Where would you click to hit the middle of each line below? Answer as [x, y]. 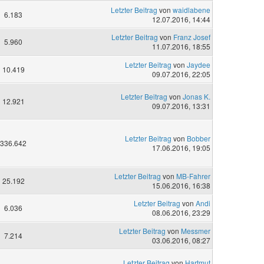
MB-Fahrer [193, 176]
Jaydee [198, 64]
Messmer [195, 230]
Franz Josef [192, 37]
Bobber [198, 138]
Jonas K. [196, 96]
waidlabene [191, 10]
